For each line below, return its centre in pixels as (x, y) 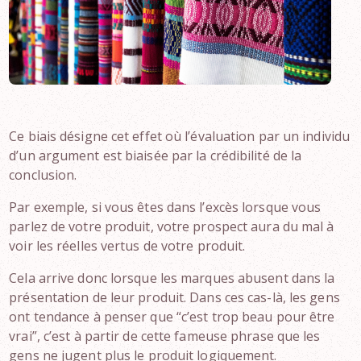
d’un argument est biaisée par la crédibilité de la (156, 156)
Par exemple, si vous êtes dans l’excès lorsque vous (165, 207)
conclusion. (43, 175)
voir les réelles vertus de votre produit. (127, 246)
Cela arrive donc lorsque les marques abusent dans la (172, 278)
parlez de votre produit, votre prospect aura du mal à (172, 226)
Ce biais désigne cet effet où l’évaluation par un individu (180, 136)
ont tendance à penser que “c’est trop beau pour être (172, 317)
